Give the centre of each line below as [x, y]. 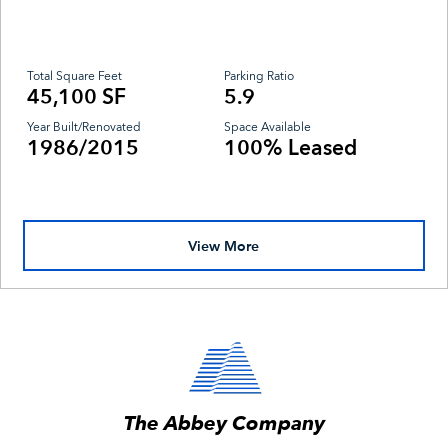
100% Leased [290, 148]
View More [224, 245]
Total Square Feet [75, 77]
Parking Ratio [259, 77]
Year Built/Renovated [84, 127]
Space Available [267, 127]
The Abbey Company [224, 423]
